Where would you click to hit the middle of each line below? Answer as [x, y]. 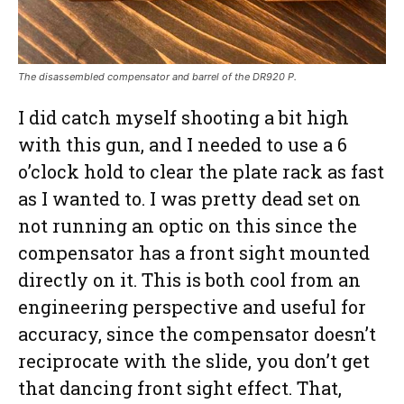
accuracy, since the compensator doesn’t [197, 334]
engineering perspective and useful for [192, 307]
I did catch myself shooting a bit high [184, 118]
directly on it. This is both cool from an [189, 280]
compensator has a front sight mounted [194, 253]
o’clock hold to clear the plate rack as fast [201, 172]
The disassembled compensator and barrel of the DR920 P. [157, 77]
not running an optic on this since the [188, 226]
